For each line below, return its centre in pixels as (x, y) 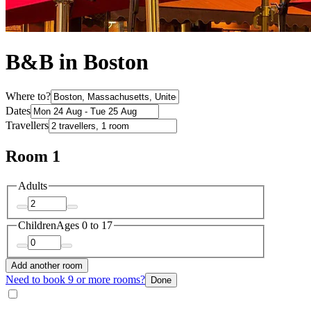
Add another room (47, 266)
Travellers (27, 126)
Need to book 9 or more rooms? (75, 280)
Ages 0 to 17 (84, 225)
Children (37, 225)
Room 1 (33, 157)
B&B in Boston (77, 62)
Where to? (28, 96)
